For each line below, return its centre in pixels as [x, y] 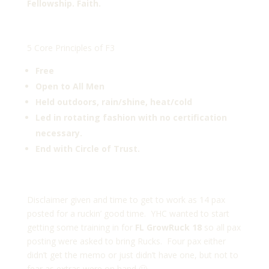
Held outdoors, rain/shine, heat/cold [113, 102]
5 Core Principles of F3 [71, 48]
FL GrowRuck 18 [167, 228]
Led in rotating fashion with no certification [131, 118]
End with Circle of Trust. [89, 149]
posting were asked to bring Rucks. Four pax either [126, 241]
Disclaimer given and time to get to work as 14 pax [126, 200]
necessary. [59, 133]
